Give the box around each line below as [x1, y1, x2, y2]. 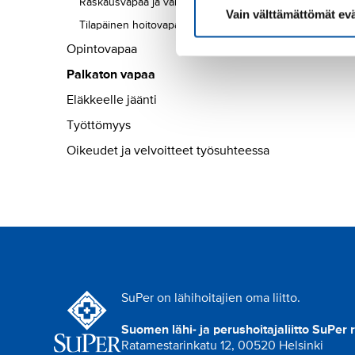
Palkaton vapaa [67, 67, 155, 83]
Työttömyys [67, 117, 131, 134]
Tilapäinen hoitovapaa [79, 18, 185, 32]
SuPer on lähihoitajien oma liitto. [121, 290, 300, 307]
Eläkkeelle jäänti [67, 92, 157, 109]
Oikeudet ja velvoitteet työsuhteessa [67, 143, 269, 159]
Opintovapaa [67, 41, 137, 58]
